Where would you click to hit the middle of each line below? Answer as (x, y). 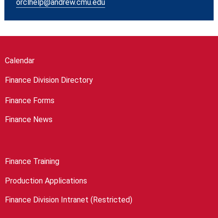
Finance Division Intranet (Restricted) (68, 200)
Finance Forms (29, 100)
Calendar (19, 60)
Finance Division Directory (49, 80)
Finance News (28, 120)
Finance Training (32, 162)
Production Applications (46, 181)
